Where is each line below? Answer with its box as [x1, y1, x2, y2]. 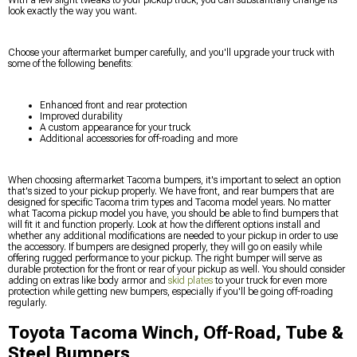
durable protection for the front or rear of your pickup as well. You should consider [8, 263, 345, 275]
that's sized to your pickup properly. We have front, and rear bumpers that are [8, 185, 334, 197]
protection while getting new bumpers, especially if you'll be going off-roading [8, 285, 333, 297]
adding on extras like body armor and [8, 274, 168, 286]
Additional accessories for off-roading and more [40, 132, 237, 144]
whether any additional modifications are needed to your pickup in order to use [8, 229, 338, 241]
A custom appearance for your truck [40, 121, 190, 133]
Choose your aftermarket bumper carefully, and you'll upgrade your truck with [8, 46, 335, 58]
